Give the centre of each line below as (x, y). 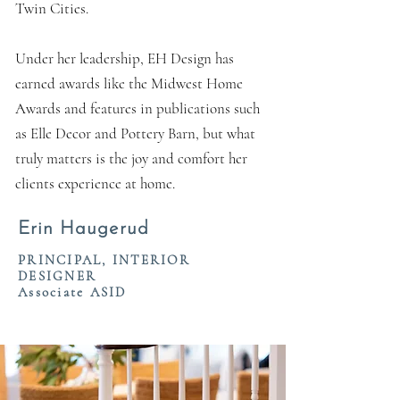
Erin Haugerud (83, 229)
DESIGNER (57, 276)
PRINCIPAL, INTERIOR (104, 260)
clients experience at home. (95, 183)
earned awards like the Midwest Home (129, 83)
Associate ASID (72, 292)
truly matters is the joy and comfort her (131, 158)
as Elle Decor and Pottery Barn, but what (135, 133)
